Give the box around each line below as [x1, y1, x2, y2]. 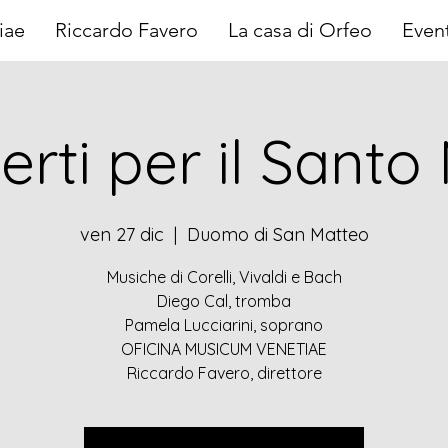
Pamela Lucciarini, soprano [125, 315, 323, 335]
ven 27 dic [79, 223, 164, 246]
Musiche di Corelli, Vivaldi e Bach [106, 267, 342, 287]
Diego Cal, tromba [157, 291, 291, 311]
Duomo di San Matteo [186, 223, 369, 246]
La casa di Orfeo [228, 18, 372, 42]
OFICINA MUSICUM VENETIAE [121, 339, 327, 359]
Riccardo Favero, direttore [126, 363, 322, 383]
